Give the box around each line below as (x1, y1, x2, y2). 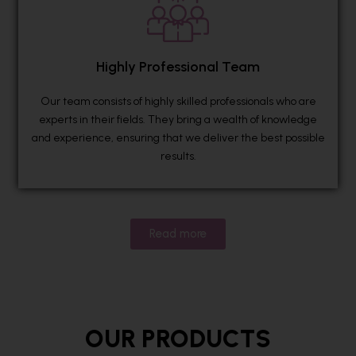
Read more (149, 226, 207, 241)
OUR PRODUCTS (85, 323, 271, 354)
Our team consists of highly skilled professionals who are (40, 95, 316, 109)
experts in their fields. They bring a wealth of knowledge (39, 113, 317, 127)
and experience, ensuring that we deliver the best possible (31, 131, 325, 145)
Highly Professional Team (96, 58, 260, 76)
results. (160, 149, 196, 164)
